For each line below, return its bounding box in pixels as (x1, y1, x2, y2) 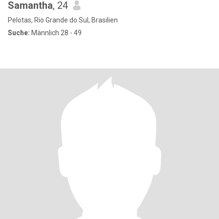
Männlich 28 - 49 (30, 29, 82, 37)
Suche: (8, 29, 30, 37)
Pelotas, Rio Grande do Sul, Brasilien (8, 16, 118, 24)
